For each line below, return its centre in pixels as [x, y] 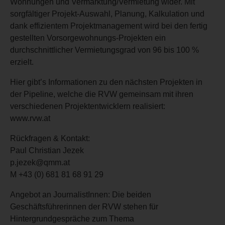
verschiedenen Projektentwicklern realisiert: [88, 106]
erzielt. [22, 62]
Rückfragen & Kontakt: [50, 138]
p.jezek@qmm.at [40, 162]
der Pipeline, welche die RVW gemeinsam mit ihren [102, 94]
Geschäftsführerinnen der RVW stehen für [84, 206]
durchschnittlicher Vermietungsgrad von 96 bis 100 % [104, 50]
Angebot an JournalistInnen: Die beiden [81, 194]
